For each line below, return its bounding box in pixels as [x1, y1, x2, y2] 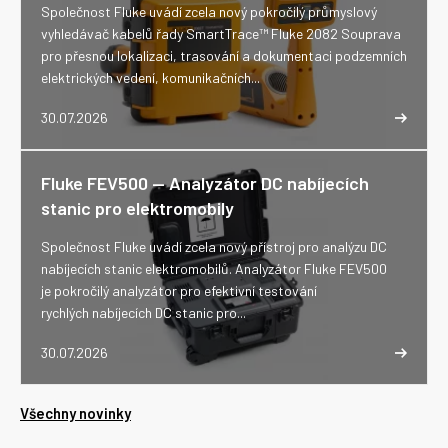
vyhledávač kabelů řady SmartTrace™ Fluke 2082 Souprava [41, 25, 401, 42]
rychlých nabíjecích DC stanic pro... [41, 304, 246, 321]
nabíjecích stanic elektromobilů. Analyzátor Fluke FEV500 [41, 260, 387, 277]
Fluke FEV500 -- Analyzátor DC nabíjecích [41, 172, 369, 194]
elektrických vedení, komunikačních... [41, 69, 260, 86]
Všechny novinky [20, 404, 131, 422]
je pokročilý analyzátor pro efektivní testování [41, 282, 317, 299]
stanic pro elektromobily [41, 197, 234, 219]
